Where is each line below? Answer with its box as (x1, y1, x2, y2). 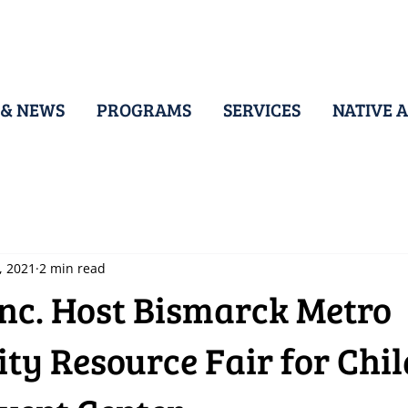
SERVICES (223, 96, 301, 122)
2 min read (39, 260, 106, 278)
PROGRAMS (97, 96, 191, 122)
